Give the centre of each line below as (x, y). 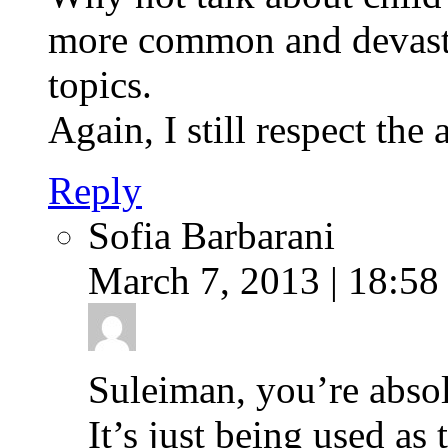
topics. (100, 84)
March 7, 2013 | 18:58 (263, 280)
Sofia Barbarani (211, 235)
